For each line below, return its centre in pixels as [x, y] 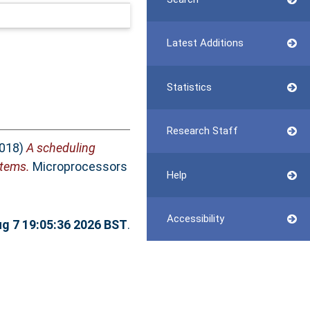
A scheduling [61, 148]
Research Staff [202, 131]
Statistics [189, 87]
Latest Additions [205, 43]
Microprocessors [78, 167]
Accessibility [195, 218]
